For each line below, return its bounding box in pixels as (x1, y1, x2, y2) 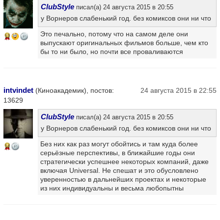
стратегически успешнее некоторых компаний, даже (40, 157, 209, 165)
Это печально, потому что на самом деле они (40, 29, 188, 38)
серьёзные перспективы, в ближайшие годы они (40, 148, 195, 157)
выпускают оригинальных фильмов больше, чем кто (40, 38, 208, 47)
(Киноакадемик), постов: (33, 86, 114, 94)
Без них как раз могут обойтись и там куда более (40, 139, 198, 148)
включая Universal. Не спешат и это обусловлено (40, 166, 198, 174)
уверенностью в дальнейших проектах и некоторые (40, 175, 206, 183)
